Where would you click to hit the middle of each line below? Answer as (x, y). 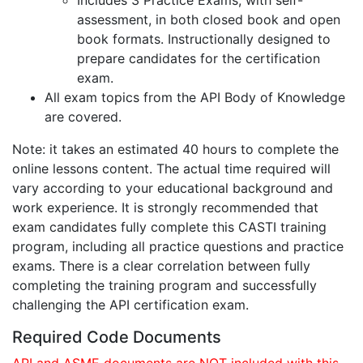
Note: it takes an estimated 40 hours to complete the (175, 149)
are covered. (83, 117)
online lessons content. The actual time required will (171, 169)
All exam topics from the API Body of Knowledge (195, 97)
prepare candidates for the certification (199, 58)
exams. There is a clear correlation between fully (161, 266)
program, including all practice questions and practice (178, 246)
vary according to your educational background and (173, 188)
